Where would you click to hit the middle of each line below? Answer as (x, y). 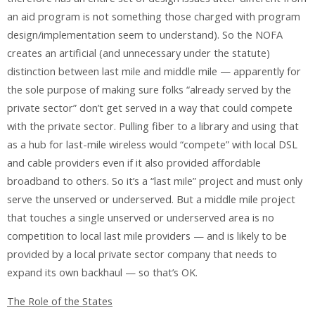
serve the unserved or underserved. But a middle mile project (151, 200)
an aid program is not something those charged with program (154, 17)
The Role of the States (60, 301)
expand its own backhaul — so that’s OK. (102, 273)
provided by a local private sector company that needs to (142, 255)
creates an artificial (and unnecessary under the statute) (139, 53)
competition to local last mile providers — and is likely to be (147, 236)
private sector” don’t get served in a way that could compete (150, 108)
